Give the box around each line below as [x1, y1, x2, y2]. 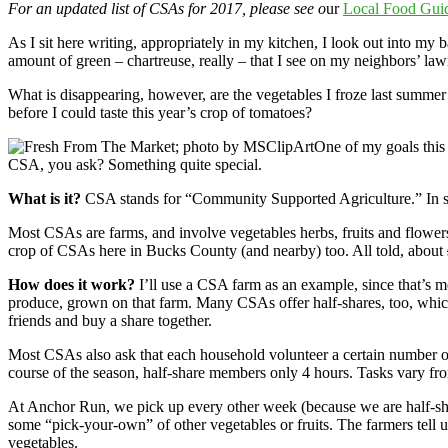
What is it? [8, 189, 81, 207]
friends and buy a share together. [8, 311, 212, 329]
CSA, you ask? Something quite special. [8, 155, 262, 173]
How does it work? [8, 275, 135, 293]
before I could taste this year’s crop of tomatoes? [8, 103, 312, 121]
